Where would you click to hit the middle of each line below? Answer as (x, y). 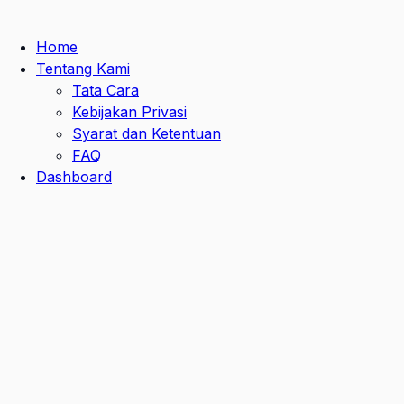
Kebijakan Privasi (129, 112)
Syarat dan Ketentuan (147, 133)
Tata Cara (106, 90)
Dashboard (74, 177)
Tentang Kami (83, 69)
